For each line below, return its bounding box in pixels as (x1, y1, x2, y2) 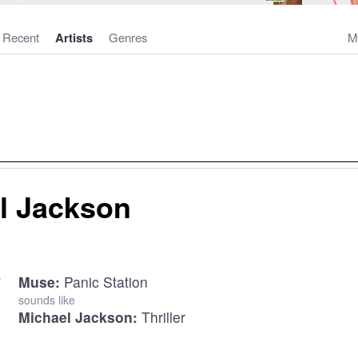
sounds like (18, 291, 75, 308)
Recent (2, 28, 39, 46)
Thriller (141, 306, 185, 327)
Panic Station (63, 271, 148, 292)
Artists (54, 28, 93, 46)
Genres (109, 28, 148, 46)
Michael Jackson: (18, 306, 137, 327)
